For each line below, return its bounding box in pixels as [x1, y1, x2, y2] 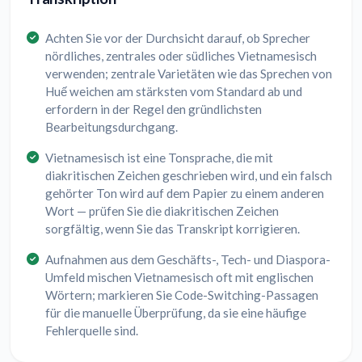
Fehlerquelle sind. [45, 323, 138, 339]
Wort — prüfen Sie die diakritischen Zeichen [45, 204, 279, 219]
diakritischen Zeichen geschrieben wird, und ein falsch [45, 168, 332, 183]
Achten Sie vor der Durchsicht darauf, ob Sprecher [45, 31, 310, 46]
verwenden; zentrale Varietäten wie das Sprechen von [45, 66, 332, 82]
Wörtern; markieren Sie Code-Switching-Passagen [45, 288, 318, 303]
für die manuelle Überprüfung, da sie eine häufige [45, 305, 306, 321]
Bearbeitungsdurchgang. [45, 120, 178, 135]
